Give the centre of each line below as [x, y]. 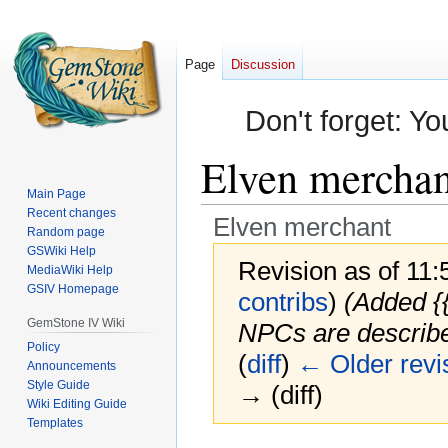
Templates [55, 422]
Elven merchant [301, 226]
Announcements [72, 365]
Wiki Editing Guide [77, 403]
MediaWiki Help [70, 269]
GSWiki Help [62, 250]
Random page [66, 231]
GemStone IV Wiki [76, 322]
